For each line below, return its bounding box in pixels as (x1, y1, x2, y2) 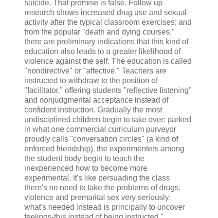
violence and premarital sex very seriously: (24, 193, 171, 201)
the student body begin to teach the (24, 154, 145, 163)
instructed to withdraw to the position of (24, 76, 158, 85)
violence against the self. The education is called (24, 56, 192, 65)
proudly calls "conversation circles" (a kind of (24, 134, 178, 143)
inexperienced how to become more (24, 163, 147, 172)
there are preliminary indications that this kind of (24, 37, 188, 46)
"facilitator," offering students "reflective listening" (24, 86, 192, 94)
